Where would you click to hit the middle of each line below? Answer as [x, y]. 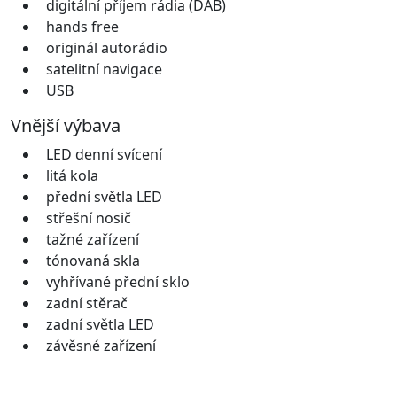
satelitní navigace [104, 69]
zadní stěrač [87, 303]
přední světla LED [104, 196]
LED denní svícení [104, 154]
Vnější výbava [66, 125]
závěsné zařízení [101, 345]
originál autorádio [107, 47]
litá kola [72, 175]
